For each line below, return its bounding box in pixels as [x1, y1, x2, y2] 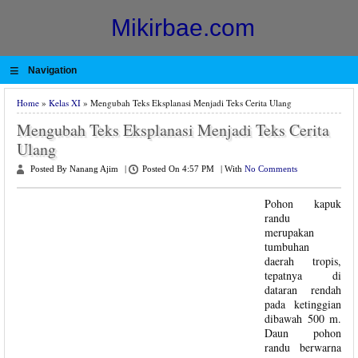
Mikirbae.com [111, 14, 255, 41]
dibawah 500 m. [265, 311, 341, 326]
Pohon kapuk [265, 196, 341, 211]
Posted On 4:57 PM [142, 165, 214, 173]
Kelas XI [49, 97, 81, 109]
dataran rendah [265, 282, 341, 297]
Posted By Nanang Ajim [30, 165, 118, 173]
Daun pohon [265, 325, 341, 340]
